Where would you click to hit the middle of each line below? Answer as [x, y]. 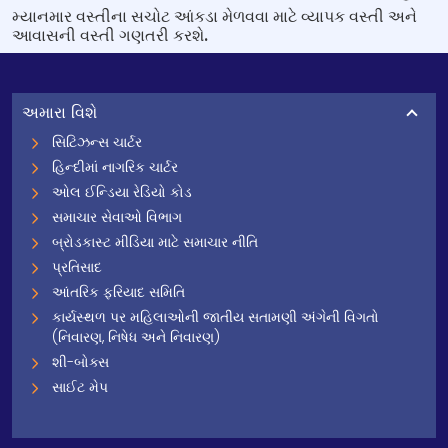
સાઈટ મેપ [80, 387]
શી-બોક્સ [80, 362]
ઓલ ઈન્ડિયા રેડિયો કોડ [122, 192]
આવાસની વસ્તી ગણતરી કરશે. [110, 35]
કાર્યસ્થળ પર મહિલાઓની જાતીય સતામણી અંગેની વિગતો [215, 317]
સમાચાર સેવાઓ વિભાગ [117, 217]
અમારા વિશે [59, 112]
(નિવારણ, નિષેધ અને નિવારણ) [136, 337]
